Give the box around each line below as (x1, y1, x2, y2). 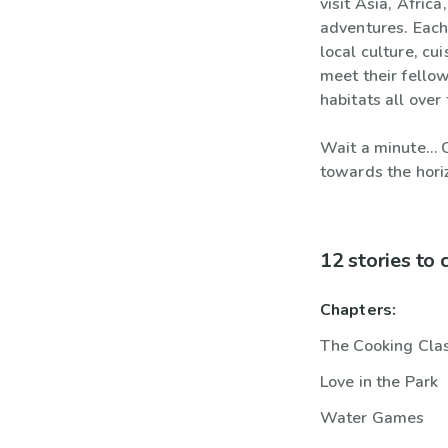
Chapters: (319, 299, 397, 321)
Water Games (319, 407, 425, 429)
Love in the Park (319, 371, 439, 393)
